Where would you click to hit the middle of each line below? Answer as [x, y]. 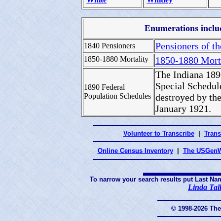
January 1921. [183, 109]
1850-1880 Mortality [116, 59]
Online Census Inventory [135, 151]
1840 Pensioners [110, 46]
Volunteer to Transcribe [159, 133]
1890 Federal [104, 87]
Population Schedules [117, 96]
